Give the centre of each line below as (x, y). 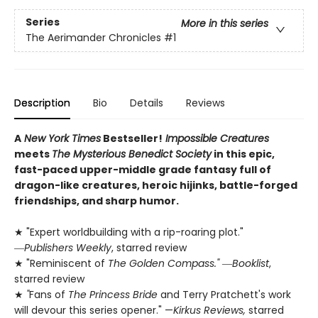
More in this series (225, 23)
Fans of (49, 294)
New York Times (61, 138)
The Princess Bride (113, 294)
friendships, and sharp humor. (97, 201)
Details (147, 103)
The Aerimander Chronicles (93, 37)
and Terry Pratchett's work (224, 294)
